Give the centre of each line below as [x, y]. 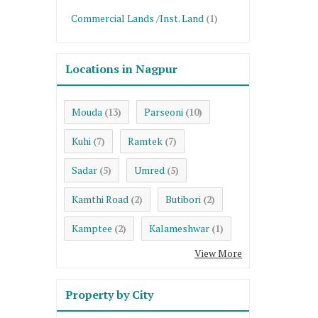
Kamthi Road [100, 199]
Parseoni [164, 111]
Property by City [109, 294]
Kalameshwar [179, 228]
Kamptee [92, 228]
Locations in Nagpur [121, 68]
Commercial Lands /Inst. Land [137, 18]
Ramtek [145, 141]
